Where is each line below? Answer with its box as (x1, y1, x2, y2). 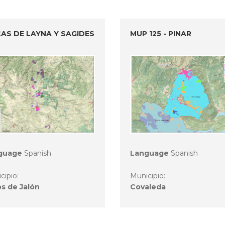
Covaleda (130, 182, 166, 192)
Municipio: (130, 171, 167, 181)
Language (130, 149, 169, 158)
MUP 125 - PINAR (130, 29, 191, 38)
